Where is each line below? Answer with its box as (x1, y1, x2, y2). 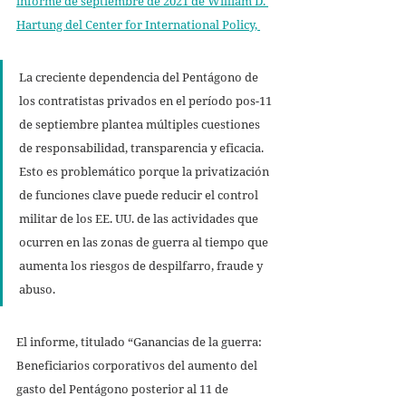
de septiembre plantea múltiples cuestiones (19, 115, 263, 132)
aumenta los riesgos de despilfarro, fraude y (19, 256, 266, 274)
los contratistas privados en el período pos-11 (19, 92, 275, 109)
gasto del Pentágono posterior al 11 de (16, 380, 231, 397)
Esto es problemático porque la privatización (19, 162, 272, 179)
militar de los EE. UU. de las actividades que (19, 209, 261, 227)
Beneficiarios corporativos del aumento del (16, 356, 260, 373)
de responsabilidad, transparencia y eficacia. (19, 139, 266, 156)
